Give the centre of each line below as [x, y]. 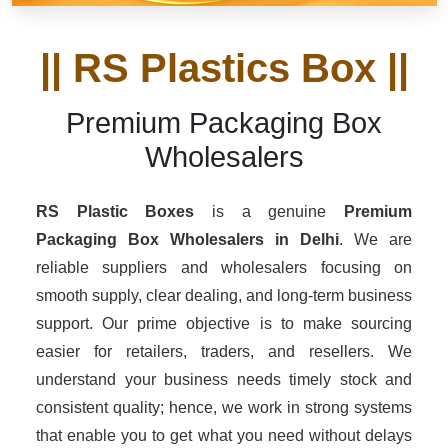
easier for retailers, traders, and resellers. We [224, 351]
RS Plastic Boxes [124, 211]
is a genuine [278, 211]
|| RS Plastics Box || [224, 68]
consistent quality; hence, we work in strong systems [224, 407]
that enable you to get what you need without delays [224, 435]
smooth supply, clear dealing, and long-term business [224, 295]
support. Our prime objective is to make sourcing [224, 323]
